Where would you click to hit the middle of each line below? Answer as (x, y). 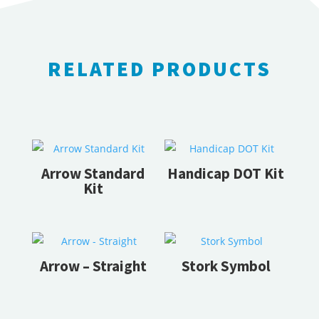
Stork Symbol (226, 266)
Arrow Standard (93, 173)
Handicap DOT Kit (226, 173)
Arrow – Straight (93, 266)
